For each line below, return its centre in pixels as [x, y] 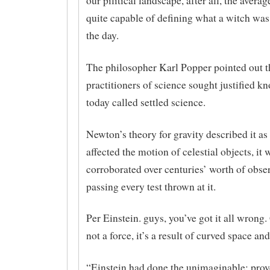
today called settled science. [146, 102]
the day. [102, 35]
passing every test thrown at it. [151, 186]
